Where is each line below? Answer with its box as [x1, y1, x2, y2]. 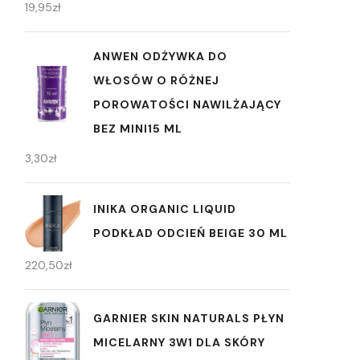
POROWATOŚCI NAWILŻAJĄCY [93, 96, 281, 112]
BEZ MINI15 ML [93, 121, 182, 136]
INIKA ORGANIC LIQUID [93, 202, 236, 217]
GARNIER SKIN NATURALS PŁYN [93, 310, 284, 325]
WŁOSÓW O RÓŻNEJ [93, 72, 219, 88]
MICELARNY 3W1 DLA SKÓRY [93, 334, 265, 350]
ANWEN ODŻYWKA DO [93, 48, 227, 63]
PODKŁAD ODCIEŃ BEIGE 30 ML [93, 226, 288, 241]
